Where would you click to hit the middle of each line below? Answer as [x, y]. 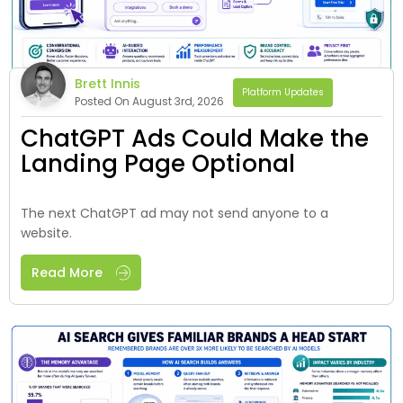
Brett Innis [107, 83]
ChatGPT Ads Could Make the [195, 138]
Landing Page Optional [158, 163]
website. [46, 233]
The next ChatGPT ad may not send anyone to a [175, 213]
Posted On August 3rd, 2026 [149, 101]
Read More [67, 272]
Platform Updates [283, 92]
